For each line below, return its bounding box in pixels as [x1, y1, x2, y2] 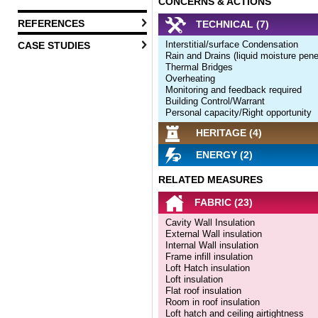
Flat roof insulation [165, 285, 241, 296]
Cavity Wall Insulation [165, 216, 255, 228]
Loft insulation [165, 273, 223, 285]
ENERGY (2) [193, 149, 253, 161]
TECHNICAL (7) [193, 18, 269, 31]
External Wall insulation [165, 228, 262, 239]
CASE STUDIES [18, 40, 90, 51]
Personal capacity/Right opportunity [165, 106, 312, 118]
